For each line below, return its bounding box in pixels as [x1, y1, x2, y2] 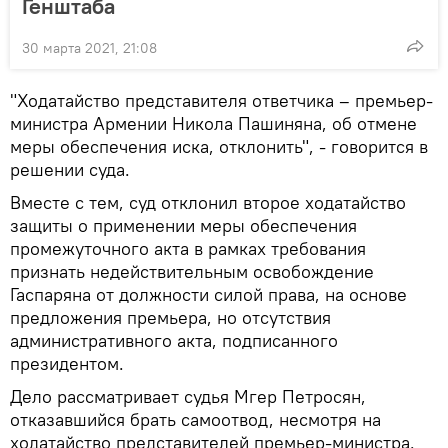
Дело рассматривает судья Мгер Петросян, [10, 385, 366, 409]
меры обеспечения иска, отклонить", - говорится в [10, 135, 428, 159]
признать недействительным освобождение [10, 260, 374, 284]
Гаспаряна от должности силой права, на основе [10, 283, 407, 307]
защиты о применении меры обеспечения [10, 214, 357, 238]
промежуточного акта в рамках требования [10, 237, 366, 261]
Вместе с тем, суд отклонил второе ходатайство [10, 191, 406, 215]
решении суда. [10, 158, 130, 182]
